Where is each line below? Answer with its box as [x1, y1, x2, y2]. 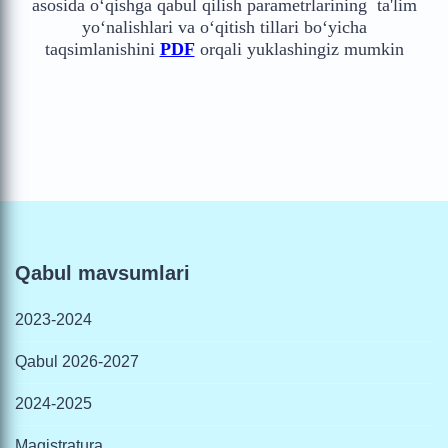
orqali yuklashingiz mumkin [194, 39, 404, 59]
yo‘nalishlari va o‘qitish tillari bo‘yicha [81, 17, 367, 37]
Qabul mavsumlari [15, 262, 190, 284]
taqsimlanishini [44, 39, 160, 59]
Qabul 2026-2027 [15, 353, 139, 370]
